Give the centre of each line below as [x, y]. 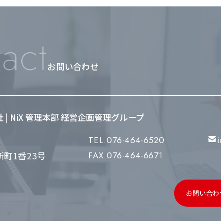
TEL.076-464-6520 [127, 140]
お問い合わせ [73, 67]
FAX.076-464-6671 [126, 156]
